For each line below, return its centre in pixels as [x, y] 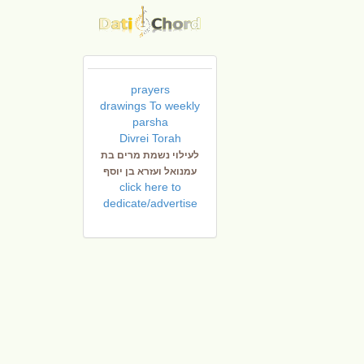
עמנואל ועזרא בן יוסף [150, 171]
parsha [150, 121]
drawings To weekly [150, 105]
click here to [150, 186]
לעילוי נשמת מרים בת [150, 155]
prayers [150, 89]
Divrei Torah [150, 138]
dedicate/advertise [150, 203]
